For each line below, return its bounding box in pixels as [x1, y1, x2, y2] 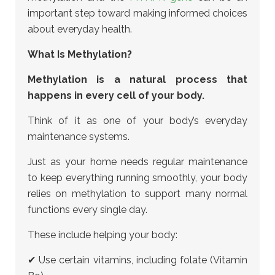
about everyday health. [28, 23, 132, 35]
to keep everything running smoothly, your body [28, 172, 247, 184]
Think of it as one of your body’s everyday [28, 115, 247, 126]
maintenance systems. [28, 131, 130, 142]
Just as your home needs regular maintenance [28, 156, 247, 168]
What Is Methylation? [28, 48, 132, 60]
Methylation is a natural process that [28, 74, 247, 85]
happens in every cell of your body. [28, 90, 204, 101]
